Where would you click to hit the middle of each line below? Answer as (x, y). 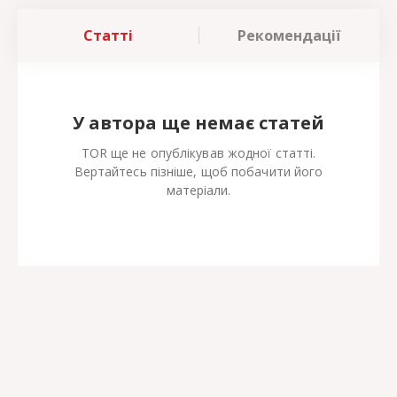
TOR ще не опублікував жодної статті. (198, 153)
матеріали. (198, 191)
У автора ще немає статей (198, 123)
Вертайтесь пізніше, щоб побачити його (198, 172)
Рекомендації (289, 36)
